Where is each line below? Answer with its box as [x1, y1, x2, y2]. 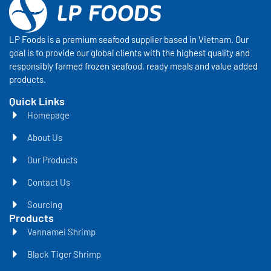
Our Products [27, 154, 77, 166]
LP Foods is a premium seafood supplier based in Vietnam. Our [9, 33, 249, 45]
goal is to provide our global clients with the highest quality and [9, 47, 250, 58]
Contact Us [27, 177, 70, 188]
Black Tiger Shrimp [27, 249, 101, 260]
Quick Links [9, 94, 65, 108]
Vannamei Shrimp [27, 226, 96, 238]
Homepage [27, 109, 70, 121]
